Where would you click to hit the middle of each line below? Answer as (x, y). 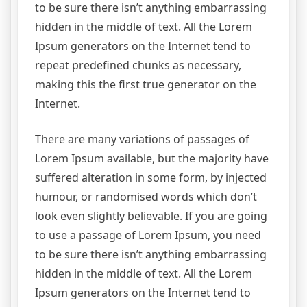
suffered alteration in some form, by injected (151, 178)
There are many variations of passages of (142, 139)
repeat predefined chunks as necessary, (138, 65)
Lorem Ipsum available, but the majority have (152, 159)
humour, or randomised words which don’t (146, 197)
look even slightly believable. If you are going (151, 216)
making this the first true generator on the (146, 85)
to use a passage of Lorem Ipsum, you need (148, 235)
